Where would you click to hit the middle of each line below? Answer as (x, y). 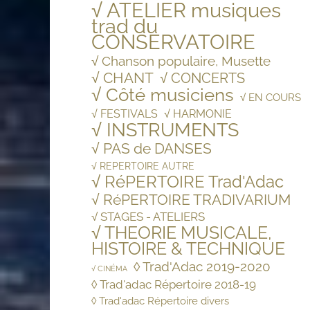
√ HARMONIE (198, 114)
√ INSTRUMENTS (165, 130)
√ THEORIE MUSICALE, (182, 233)
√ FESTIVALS (125, 114)
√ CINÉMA (109, 269)
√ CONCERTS (202, 79)
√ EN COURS (271, 98)
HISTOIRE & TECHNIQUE (188, 249)
